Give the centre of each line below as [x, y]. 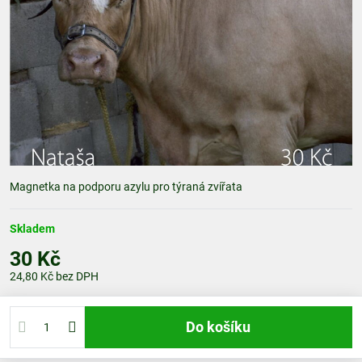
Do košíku [223, 327]
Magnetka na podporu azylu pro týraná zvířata [126, 187]
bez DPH [77, 276]
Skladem [32, 229]
